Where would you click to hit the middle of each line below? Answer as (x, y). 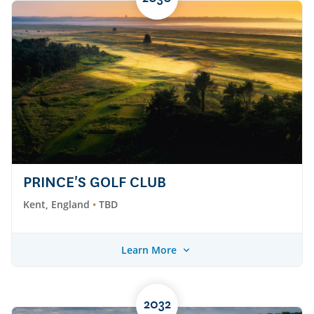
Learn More (149, 250)
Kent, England (56, 204)
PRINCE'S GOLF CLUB (95, 183)
